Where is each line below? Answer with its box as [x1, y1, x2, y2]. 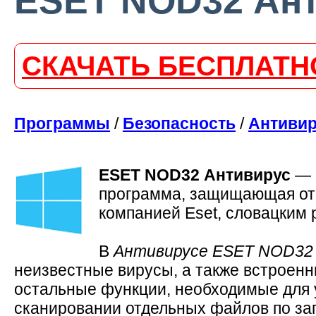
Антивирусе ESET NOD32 [114, 241, 313, 260]
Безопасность [123, 114, 236, 133]
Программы [14, 114, 110, 133]
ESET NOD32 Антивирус [99, 165, 291, 184]
